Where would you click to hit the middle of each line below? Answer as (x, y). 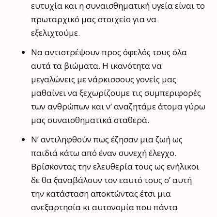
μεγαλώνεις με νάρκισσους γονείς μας (104, 79)
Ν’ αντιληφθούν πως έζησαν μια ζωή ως (107, 139)
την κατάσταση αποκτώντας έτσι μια (101, 194)
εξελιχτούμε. (55, 33)
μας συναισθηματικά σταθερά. (90, 120)
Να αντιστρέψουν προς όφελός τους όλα (109, 52)
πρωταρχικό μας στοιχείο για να (94, 19)
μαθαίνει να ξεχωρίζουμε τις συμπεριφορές (116, 93)
